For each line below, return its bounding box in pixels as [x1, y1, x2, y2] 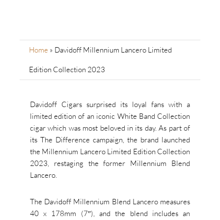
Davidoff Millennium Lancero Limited [54, 45, 172, 55]
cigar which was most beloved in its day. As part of [29, 123, 191, 133]
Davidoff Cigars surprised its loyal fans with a [29, 99, 191, 109]
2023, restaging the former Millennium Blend [29, 158, 191, 168]
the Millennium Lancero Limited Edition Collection [29, 146, 191, 156]
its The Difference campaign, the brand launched [29, 135, 191, 144]
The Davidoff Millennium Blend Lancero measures [29, 196, 191, 206]
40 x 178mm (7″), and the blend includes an [29, 208, 191, 218]
